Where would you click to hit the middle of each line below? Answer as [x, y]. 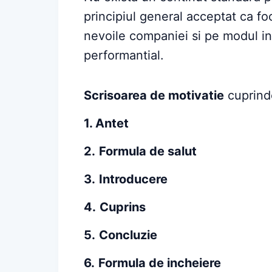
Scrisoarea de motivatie [154, 96]
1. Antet [106, 124]
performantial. [124, 56]
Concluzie [128, 235]
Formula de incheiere [160, 263]
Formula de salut [148, 151]
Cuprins [123, 207]
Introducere [133, 179]
